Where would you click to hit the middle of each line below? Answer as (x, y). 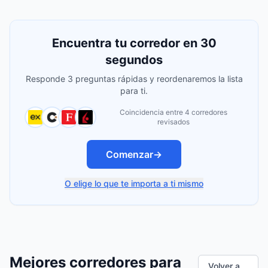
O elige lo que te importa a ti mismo (134, 183)
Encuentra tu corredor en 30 (134, 43)
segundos (134, 60)
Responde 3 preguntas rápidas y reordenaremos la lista (134, 79)
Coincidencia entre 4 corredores (173, 112)
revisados (173, 122)
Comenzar (130, 154)
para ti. (134, 91)
